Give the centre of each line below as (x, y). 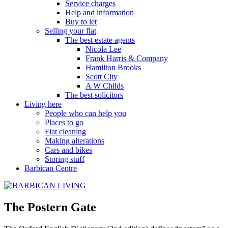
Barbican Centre (51, 168)
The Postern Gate (50, 207)
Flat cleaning (65, 131)
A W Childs (105, 85)
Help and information (99, 12)
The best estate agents (100, 40)
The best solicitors (94, 95)
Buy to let (81, 21)
